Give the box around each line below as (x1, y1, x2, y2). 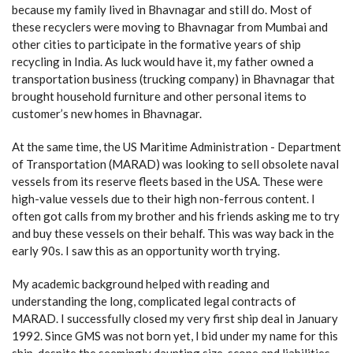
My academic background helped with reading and (12, 277, 269, 291)
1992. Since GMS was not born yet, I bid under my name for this (12, 329, 338, 343)
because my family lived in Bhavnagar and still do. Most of (12, 2, 312, 17)
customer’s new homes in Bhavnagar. (12, 106, 202, 121)
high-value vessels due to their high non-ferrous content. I (12, 191, 315, 206)
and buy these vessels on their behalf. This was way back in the (12, 226, 334, 240)
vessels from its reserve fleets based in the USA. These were (12, 174, 323, 188)
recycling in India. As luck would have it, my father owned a (12, 54, 314, 69)
